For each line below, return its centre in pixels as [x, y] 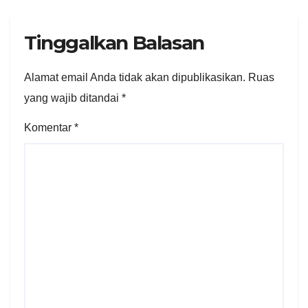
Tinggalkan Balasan [114, 43]
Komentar [49, 128]
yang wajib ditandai [73, 98]
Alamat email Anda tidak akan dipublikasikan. [135, 78]
